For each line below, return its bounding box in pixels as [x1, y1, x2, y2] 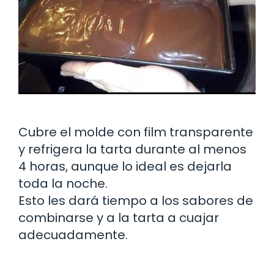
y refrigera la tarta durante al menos [18, 140, 246, 158]
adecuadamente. [18, 226, 128, 243]
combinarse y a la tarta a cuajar [18, 209, 219, 226]
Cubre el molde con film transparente [18, 123, 253, 141]
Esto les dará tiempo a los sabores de [18, 191, 253, 209]
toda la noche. [18, 174, 108, 192]
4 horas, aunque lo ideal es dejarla [18, 157, 232, 175]
